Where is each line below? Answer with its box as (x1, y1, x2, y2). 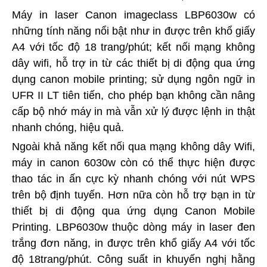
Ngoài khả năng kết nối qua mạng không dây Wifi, (12, 141, 255, 153)
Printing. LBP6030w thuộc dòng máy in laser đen (12, 221, 255, 233)
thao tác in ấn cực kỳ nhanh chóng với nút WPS (12, 173, 255, 185)
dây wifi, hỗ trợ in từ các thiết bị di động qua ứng (12, 57, 255, 69)
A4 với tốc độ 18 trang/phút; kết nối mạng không (12, 41, 255, 53)
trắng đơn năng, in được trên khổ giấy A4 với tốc (12, 237, 255, 249)
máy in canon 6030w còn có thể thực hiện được (12, 157, 255, 169)
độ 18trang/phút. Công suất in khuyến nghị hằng (12, 253, 255, 265)
